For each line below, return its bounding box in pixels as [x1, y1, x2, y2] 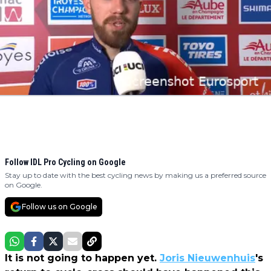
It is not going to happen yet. [5, 252, 160, 264]
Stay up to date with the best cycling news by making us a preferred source [5, 171, 266, 180]
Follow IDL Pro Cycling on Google [5, 157, 126, 168]
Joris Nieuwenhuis [160, 252, 255, 264]
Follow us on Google [22, 202, 97, 212]
